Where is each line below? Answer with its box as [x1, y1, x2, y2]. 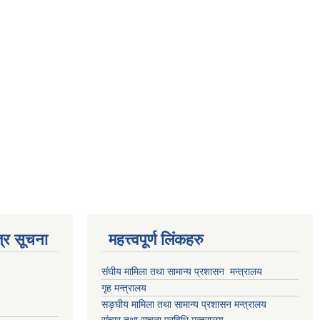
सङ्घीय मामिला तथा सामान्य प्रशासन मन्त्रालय [101, 298, 266, 310]
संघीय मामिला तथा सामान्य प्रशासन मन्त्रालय [101, 265, 262, 277]
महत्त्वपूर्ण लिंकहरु [109, 230, 204, 249]
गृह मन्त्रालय [101, 281, 146, 294]
